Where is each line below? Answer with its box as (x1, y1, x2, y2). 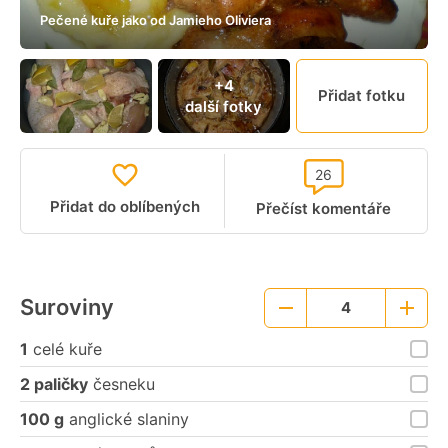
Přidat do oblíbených (50, 197, 200, 217)
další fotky (185, 96, 263, 116)
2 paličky (20, 373, 88, 394)
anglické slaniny (64, 408, 189, 429)
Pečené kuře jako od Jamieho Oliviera (40, 12, 271, 29)
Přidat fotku (318, 86, 406, 106)
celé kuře (28, 338, 102, 359)
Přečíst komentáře (256, 198, 391, 218)
